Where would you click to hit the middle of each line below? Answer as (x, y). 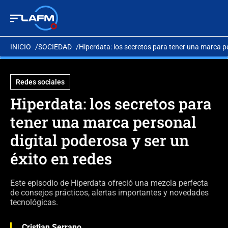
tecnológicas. (34, 202)
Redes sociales (40, 82)
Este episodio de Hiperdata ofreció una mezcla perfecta (109, 183)
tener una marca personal (103, 122)
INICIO (21, 47)
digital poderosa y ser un (99, 140)
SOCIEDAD (55, 47)
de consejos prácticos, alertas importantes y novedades (109, 193)
